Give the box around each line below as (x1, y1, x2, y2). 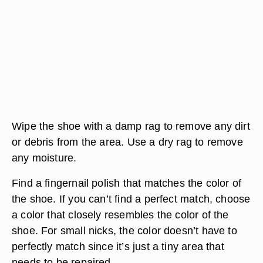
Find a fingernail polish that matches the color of (12, 177, 242, 189)
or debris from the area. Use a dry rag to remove (12, 136, 243, 148)
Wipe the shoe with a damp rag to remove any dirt (12, 120, 250, 132)
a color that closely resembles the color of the (12, 208, 229, 221)
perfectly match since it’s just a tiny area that (12, 240, 224, 252)
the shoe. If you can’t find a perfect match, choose (12, 193, 251, 205)
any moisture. (12, 151, 77, 164)
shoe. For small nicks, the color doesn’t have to (12, 224, 237, 237)
